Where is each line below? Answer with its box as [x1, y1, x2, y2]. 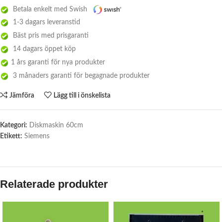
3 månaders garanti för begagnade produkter [9, 72, 150, 80]
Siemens [24, 133, 50, 140]
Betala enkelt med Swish [9, 6, 89, 13]
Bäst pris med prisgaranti [9, 32, 89, 40]
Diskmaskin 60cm [29, 122, 83, 129]
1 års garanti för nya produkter [9, 59, 105, 66]
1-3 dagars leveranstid [9, 19, 80, 26]
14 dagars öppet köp [9, 46, 76, 53]
